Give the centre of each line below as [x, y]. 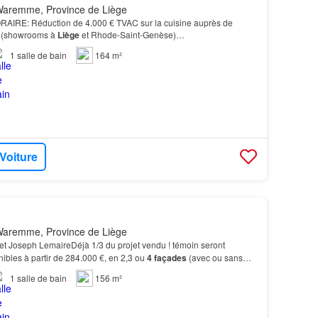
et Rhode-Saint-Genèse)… [132, 34]
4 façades [166, 257]
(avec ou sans [214, 257]
